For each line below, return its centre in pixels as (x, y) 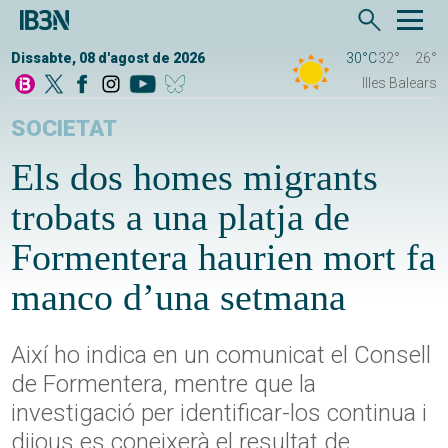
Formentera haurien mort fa (224, 257)
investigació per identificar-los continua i (219, 413)
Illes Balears (399, 83)
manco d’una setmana (179, 297)
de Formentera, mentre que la (164, 384)
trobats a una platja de (181, 217)
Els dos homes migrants (195, 177)
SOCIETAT (64, 129)
